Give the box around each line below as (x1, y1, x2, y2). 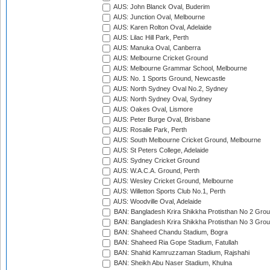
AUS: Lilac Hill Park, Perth (112, 34, 189, 42)
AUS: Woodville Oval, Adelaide (112, 198, 201, 206)
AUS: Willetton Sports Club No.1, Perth (112, 187, 225, 195)
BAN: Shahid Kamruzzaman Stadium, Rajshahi (112, 249, 250, 257)
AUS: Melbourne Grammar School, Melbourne (112, 64, 247, 72)
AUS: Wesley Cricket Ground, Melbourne (112, 177, 233, 185)
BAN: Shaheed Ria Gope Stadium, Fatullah (112, 239, 238, 246)
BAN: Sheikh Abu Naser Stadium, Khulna (112, 259, 232, 267)
